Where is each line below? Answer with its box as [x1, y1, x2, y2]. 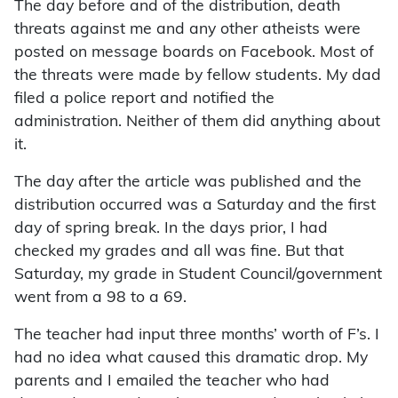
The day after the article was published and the [14, 175, 362, 191]
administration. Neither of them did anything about [14, 115, 380, 131]
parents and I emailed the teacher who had [14, 374, 330, 390]
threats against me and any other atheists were [14, 22, 361, 38]
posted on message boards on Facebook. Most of [14, 45, 374, 61]
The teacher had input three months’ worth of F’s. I [14, 328, 379, 344]
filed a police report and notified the [14, 92, 275, 107]
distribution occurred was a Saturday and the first [14, 198, 376, 214]
